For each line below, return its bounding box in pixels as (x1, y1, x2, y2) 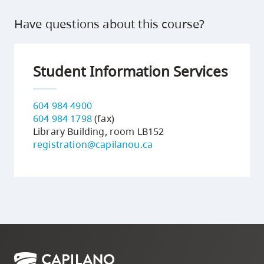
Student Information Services (33, 61, 228, 81)
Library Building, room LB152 (33, 125, 164, 138)
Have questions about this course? (14, 16, 205, 32)
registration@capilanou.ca (33, 138, 153, 151)
